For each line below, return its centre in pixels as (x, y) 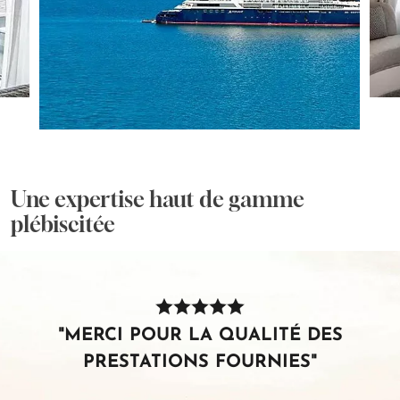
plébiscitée (63, 224)
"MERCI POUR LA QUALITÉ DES (200, 335)
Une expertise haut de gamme (158, 199)
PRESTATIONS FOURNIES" (200, 362)
